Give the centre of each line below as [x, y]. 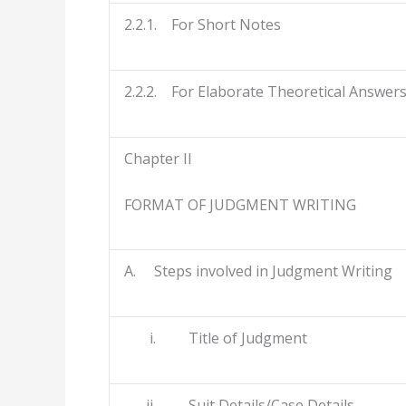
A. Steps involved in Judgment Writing [258, 271]
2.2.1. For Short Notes [203, 25]
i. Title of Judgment [216, 338]
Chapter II [158, 159]
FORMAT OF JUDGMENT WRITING [240, 204]
